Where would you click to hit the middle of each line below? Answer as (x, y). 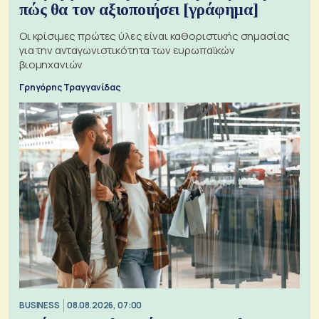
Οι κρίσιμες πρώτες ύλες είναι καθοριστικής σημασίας (155, 36)
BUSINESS (40, 305)
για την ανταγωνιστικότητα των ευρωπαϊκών (127, 50)
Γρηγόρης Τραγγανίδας (70, 87)
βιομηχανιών (51, 64)
